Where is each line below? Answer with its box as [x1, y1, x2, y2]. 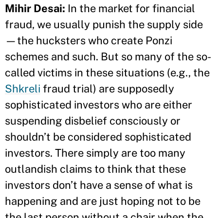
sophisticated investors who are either [5, 98, 192, 111]
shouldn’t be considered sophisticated [5, 130, 191, 143]
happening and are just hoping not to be [5, 194, 200, 207]
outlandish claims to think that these [5, 162, 186, 175]
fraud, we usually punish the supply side [5, 18, 203, 31]
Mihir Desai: [5, 1, 65, 15]
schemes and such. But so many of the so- [5, 50, 211, 63]
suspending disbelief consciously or [5, 114, 181, 127]
